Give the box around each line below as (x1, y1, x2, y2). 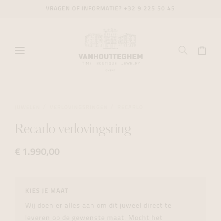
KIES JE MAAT (25, 188, 69, 194)
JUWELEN (15, 105, 40, 110)
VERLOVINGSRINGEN (50, 105, 108, 110)
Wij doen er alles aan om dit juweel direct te (25, 202, 172, 210)
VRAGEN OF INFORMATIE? (46, 6, 124, 12)
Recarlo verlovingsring (15, 123, 131, 137)
